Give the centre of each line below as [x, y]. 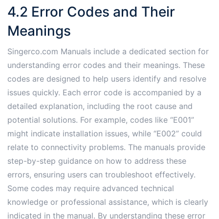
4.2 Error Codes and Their [91, 12]
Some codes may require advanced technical [91, 188]
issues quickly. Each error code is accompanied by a [104, 93]
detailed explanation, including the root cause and [100, 106]
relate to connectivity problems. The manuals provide [106, 147]
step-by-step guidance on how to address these [97, 161]
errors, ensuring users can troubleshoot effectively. [101, 175]
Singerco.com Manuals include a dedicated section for [108, 52]
